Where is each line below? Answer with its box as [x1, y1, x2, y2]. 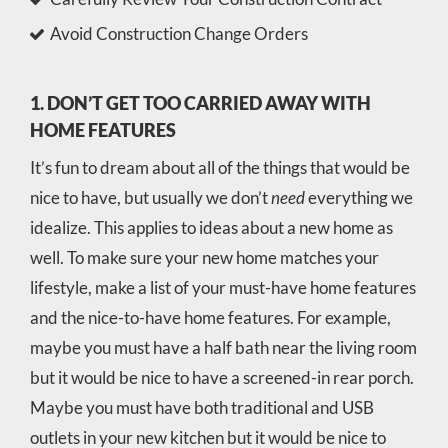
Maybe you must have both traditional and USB [29, 396, 374, 418]
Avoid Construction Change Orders [49, 22, 308, 44]
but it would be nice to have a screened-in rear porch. [29, 366, 414, 388]
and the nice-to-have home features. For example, [29, 306, 391, 328]
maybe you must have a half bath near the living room [29, 336, 417, 358]
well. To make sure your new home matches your [29, 246, 379, 268]
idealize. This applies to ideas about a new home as [29, 216, 393, 238]
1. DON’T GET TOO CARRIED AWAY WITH [29, 91, 371, 114]
